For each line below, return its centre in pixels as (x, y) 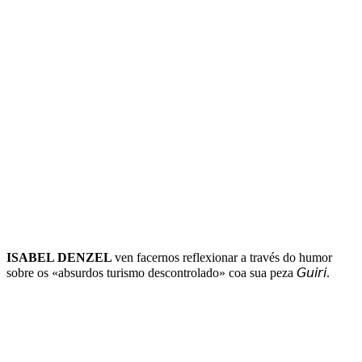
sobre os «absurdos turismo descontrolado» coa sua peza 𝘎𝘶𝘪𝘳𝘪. (168, 273)
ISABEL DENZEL (61, 258)
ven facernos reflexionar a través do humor (223, 258)
